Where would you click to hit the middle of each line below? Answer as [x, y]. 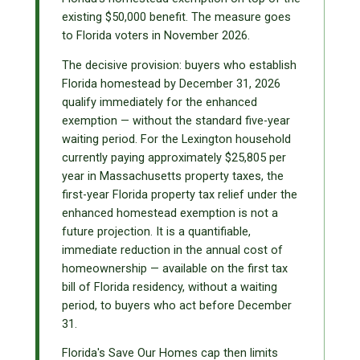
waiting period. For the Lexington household [176, 139]
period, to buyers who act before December [177, 305]
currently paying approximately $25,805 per [174, 157]
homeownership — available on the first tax [175, 268]
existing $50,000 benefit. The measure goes [176, 18]
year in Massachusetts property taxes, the [173, 176]
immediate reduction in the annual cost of [172, 250]
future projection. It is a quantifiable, [156, 231]
